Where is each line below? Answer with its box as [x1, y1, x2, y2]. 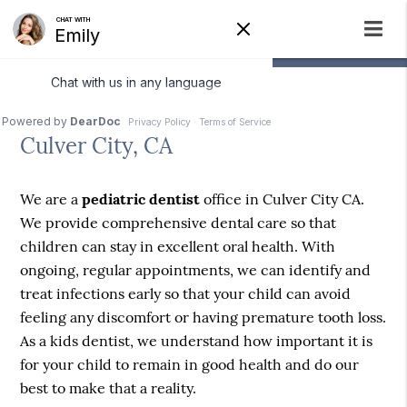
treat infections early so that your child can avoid [20, 284, 352, 303]
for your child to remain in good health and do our [20, 355, 360, 374]
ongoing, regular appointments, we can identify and [20, 261, 372, 280]
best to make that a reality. [20, 379, 197, 398]
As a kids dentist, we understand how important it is [20, 332, 373, 351]
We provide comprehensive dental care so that [20, 213, 337, 233]
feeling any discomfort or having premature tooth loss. [20, 308, 387, 327]
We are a [20, 190, 83, 209]
